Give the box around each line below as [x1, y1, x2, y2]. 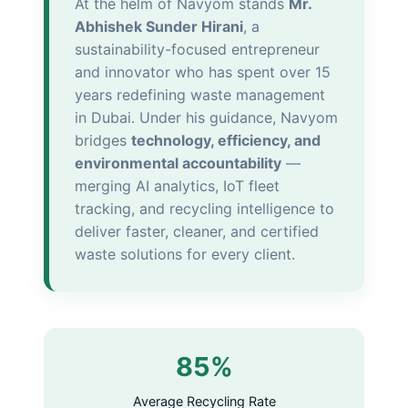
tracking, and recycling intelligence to [75, 199, 334, 218]
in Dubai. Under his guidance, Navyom [75, 107, 338, 127]
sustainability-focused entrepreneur [75, 39, 320, 58]
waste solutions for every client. [75, 244, 295, 263]
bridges [75, 130, 131, 149]
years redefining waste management [75, 85, 325, 104]
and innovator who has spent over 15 [75, 62, 331, 81]
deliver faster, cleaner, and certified [75, 221, 319, 240]
